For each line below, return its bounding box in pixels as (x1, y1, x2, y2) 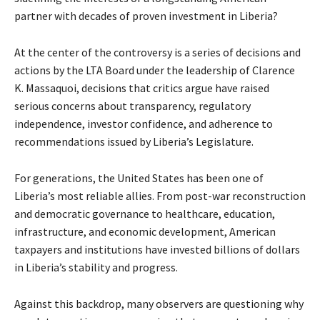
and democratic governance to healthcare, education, (14, 206, 275, 221)
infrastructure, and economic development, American (14, 224, 276, 239)
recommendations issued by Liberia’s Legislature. (14, 134, 254, 149)
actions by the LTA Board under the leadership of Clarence (14, 63, 295, 78)
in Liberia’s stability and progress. (14, 260, 178, 275)
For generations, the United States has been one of (14, 171, 264, 186)
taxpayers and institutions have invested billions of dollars (14, 242, 300, 257)
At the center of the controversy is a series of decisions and (14, 45, 301, 60)
